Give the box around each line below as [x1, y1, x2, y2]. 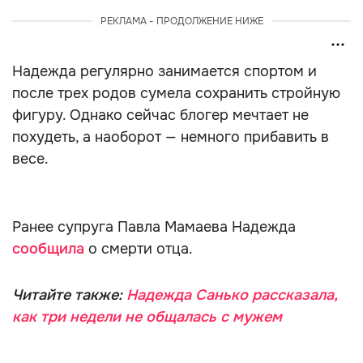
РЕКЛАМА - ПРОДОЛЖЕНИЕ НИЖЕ [100, 15, 263, 28]
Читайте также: [12, 286, 126, 304]
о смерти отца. [88, 240, 193, 258]
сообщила [12, 240, 88, 258]
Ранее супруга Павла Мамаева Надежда [12, 218, 296, 236]
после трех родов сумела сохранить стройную [12, 84, 340, 102]
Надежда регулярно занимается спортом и [12, 62, 317, 80]
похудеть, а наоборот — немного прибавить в [12, 128, 329, 146]
